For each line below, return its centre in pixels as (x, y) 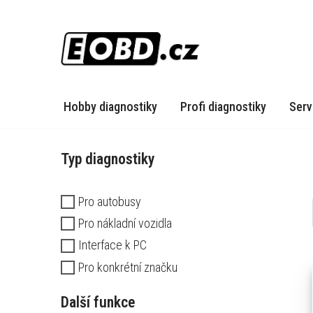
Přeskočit (33, 39)
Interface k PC (112, 245)
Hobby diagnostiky (110, 107)
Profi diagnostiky (223, 107)
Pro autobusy (110, 202)
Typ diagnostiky (108, 159)
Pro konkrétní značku (128, 267)
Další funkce (98, 302)
